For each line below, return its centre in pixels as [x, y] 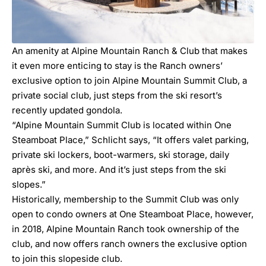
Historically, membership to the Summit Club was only [125, 199]
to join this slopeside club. [67, 259]
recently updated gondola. [68, 110]
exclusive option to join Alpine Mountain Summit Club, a [129, 81]
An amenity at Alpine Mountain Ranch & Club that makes [130, 51]
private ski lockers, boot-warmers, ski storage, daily [121, 155]
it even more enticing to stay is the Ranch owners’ [117, 66]
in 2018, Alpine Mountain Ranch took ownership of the [126, 229]
